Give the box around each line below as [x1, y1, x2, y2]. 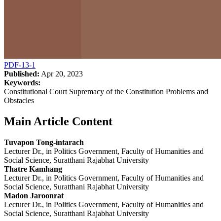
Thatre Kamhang [4, 164, 62, 173]
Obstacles [4, 96, 34, 105]
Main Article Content [4, 114, 112, 128]
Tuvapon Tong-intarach [4, 138, 84, 147]
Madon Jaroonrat [4, 191, 64, 200]
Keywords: [4, 78, 40, 87]
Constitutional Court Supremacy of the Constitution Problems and [4, 87, 208, 96]
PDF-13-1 [4, 60, 36, 69]
